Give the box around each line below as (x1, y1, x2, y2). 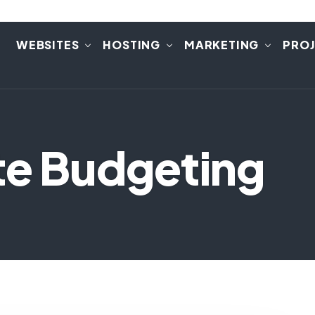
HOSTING (103, 37, 161, 52)
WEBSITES (16, 37, 79, 52)
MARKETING (184, 37, 259, 52)
